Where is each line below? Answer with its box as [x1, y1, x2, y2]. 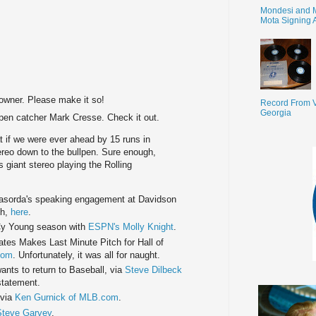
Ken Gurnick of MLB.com [15, 292, 119, 303]
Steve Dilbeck [125, 265, 182, 276]
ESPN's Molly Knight [88, 221, 174, 233]
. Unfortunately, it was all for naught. [13, 249, 160, 260]
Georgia [260, 107, 291, 118]
